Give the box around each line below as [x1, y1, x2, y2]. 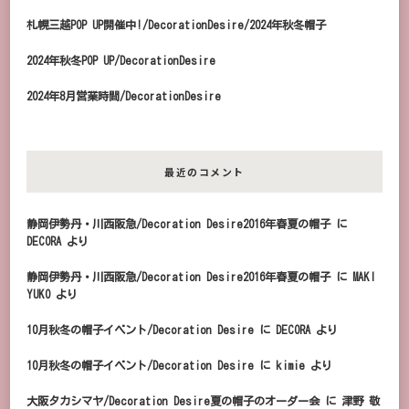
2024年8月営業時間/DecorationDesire [26, 89, 221, 101]
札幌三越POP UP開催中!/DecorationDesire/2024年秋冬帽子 [26, 18, 326, 30]
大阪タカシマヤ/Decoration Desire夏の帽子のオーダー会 [26, 394, 320, 406]
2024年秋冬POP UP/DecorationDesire [26, 54, 215, 66]
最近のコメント [164, 163, 245, 179]
